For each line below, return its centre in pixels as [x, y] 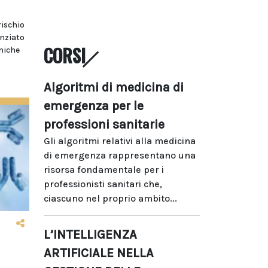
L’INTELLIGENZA [90, 234]
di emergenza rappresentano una [120, 155]
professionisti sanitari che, [103, 184]
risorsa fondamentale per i [104, 169]
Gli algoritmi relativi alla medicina [120, 141]
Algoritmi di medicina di [114, 87]
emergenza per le [94, 106]
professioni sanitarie [104, 124]
